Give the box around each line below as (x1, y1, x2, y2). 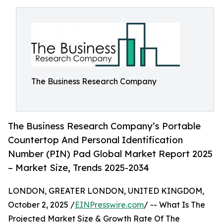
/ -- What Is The (144, 200, 205, 210)
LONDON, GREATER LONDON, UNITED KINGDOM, (8, 186, 204, 196)
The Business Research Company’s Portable (8, 120, 201, 132)
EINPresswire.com (75, 200, 144, 210)
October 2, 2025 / (8, 200, 75, 210)
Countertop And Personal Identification (8, 134, 183, 146)
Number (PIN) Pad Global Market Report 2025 (8, 148, 213, 160)
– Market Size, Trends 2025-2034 (8, 162, 149, 173)
